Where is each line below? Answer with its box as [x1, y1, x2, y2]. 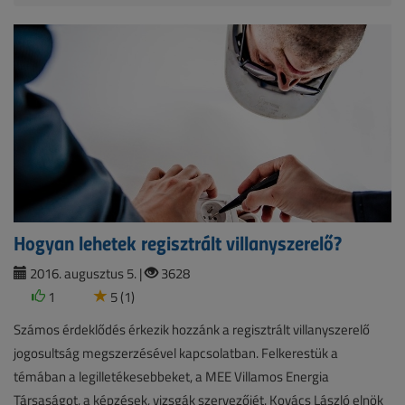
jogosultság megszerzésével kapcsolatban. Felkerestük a [14, 343, 338, 363]
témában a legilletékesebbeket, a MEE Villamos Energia [14, 366, 329, 386]
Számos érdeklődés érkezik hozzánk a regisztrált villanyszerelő [14, 319, 370, 339]
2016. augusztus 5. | [27, 263, 145, 283]
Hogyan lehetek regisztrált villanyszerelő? [14, 227, 342, 257]
